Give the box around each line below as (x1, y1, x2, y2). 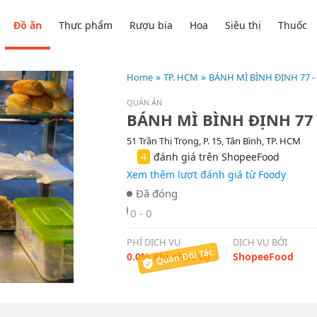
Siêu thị (225, 18, 262, 32)
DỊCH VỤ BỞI (233, 236, 287, 249)
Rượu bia (129, 18, 173, 32)
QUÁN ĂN (127, 97, 162, 108)
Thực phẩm (59, 18, 113, 32)
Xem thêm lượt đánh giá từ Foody (127, 168, 286, 181)
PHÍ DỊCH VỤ (127, 236, 181, 249)
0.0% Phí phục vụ (127, 250, 210, 264)
